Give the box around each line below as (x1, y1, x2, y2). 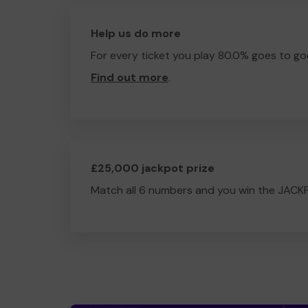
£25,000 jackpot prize (91, 161, 214, 175)
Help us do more (91, 26, 181, 41)
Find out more (91, 70, 168, 85)
